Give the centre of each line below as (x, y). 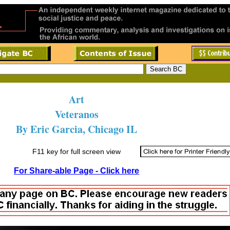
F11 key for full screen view (76, 151)
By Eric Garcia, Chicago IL (76, 129)
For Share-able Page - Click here (76, 171)
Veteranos (76, 114)
